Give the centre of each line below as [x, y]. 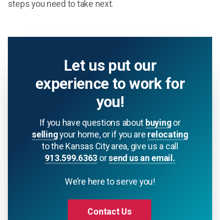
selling [45, 135]
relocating [168, 135]
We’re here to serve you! [110, 182]
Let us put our [110, 66]
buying [158, 123]
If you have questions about [92, 123]
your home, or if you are [103, 135]
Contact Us [110, 212]
